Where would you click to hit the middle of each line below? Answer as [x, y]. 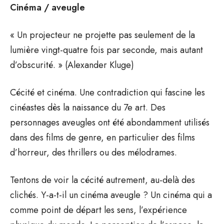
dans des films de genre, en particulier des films [102, 137]
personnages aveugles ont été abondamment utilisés [110, 122]
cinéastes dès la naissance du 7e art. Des [88, 107]
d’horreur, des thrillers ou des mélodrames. [93, 152]
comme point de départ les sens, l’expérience [98, 210]
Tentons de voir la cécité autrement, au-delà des [102, 180]
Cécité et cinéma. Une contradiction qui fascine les [107, 92]
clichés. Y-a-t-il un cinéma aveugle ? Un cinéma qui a [111, 195]
